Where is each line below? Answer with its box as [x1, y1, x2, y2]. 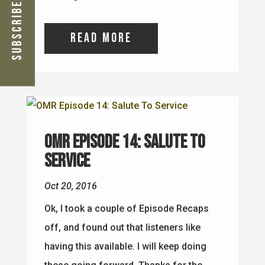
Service [44, 149, 90, 173]
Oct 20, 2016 [44, 180, 97, 192]
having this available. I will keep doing [44, 240, 206, 252]
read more [70, 30, 132, 46]
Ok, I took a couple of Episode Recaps [44, 202, 209, 214]
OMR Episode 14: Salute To [44, 130, 205, 154]
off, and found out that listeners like [44, 221, 201, 233]
